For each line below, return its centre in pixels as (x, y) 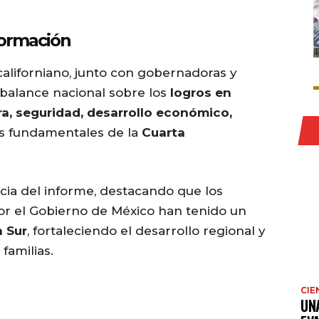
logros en (201, 93)
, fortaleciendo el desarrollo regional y (146, 231)
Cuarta (163, 133)
